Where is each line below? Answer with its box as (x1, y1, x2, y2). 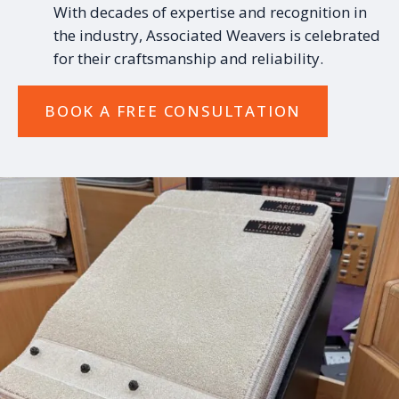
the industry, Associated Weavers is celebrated (53, 24, 380, 45)
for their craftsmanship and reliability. (53, 47, 323, 69)
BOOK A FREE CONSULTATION (45, 100, 302, 121)
